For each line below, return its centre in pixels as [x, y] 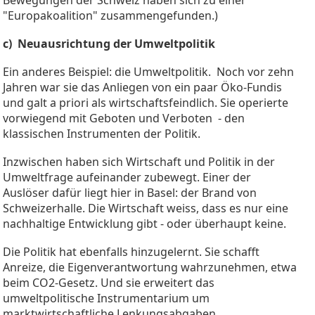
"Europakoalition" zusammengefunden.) [110, 15]
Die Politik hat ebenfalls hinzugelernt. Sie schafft [131, 251]
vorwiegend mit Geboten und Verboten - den [124, 118]
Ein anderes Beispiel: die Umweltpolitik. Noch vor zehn [148, 71]
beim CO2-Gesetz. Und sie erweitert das [109, 282]
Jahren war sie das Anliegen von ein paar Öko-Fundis [142, 87]
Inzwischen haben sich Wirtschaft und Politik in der [139, 161]
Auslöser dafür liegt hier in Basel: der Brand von [130, 192]
